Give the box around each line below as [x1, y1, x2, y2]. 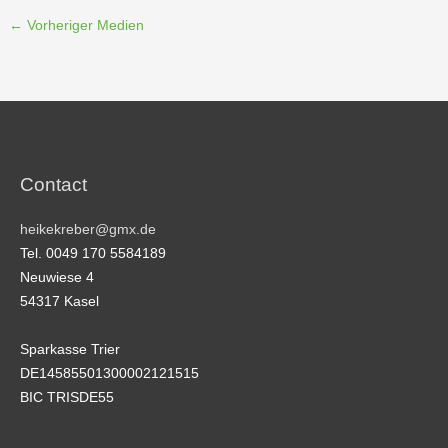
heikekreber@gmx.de [20, 221, 156, 237]
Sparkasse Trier [20, 341, 120, 357]
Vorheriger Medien [23, 18, 145, 34]
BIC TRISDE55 [20, 389, 114, 405]
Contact [20, 173, 87, 195]
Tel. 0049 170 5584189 [20, 245, 166, 261]
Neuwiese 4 [20, 269, 94, 285]
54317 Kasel [20, 293, 99, 309]
